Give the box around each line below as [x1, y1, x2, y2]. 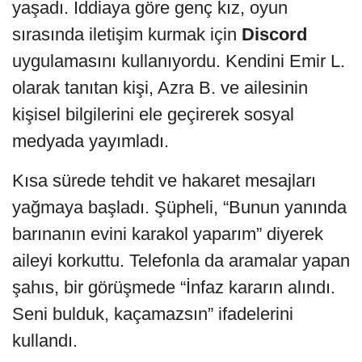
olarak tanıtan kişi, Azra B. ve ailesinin [12, 78, 308, 99]
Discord [242, 24, 307, 45]
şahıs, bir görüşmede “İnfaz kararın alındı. [12, 277, 335, 298]
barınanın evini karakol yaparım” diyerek [12, 224, 323, 245]
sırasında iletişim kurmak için [12, 24, 242, 45]
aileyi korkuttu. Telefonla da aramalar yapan [12, 250, 350, 271]
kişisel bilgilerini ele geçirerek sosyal [12, 104, 294, 125]
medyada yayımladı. [12, 131, 169, 152]
